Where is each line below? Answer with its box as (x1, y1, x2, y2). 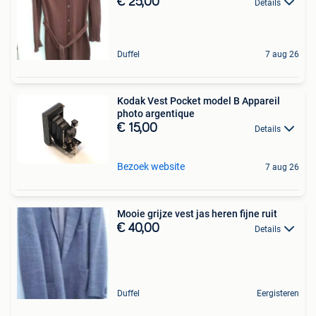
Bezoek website (117, 160, 185, 172)
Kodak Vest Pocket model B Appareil (117, 95, 280, 107)
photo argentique (117, 107, 195, 119)
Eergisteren (257, 288, 299, 298)
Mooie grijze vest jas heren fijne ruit (117, 207, 277, 219)
